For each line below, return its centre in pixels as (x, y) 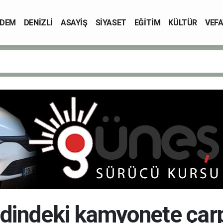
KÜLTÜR (183, 22)
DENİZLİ (38, 22)
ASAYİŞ (74, 22)
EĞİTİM (147, 22)
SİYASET (111, 22)
